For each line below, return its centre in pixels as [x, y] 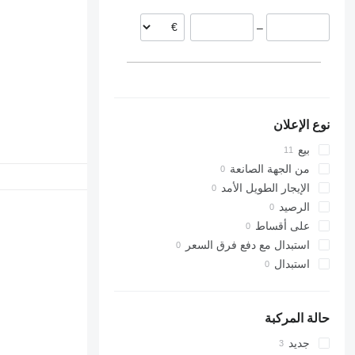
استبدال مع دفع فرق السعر [248, 245]
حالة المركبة [298, 319]
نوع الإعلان [302, 125]
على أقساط [283, 226]
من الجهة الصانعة [270, 169]
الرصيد [295, 207]
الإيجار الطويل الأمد [266, 188]
